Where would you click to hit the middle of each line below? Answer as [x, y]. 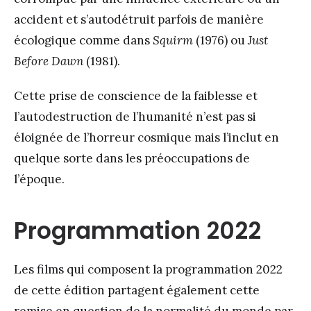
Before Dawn [49, 61]
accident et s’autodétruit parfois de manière [139, 19]
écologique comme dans [83, 40]
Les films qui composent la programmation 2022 [148, 269]
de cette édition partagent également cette [137, 290]
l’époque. [39, 179]
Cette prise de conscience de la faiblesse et [136, 95]
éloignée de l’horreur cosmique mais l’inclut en [146, 137]
